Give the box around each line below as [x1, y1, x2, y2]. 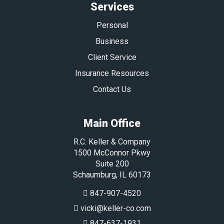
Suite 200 [95, 158, 129, 168]
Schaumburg [73, 169, 116, 179]
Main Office [83, 116, 140, 129]
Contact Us [93, 84, 131, 94]
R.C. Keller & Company [73, 136, 150, 146]
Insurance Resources [75, 68, 149, 78]
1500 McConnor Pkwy [73, 147, 150, 157]
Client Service [87, 52, 136, 62]
